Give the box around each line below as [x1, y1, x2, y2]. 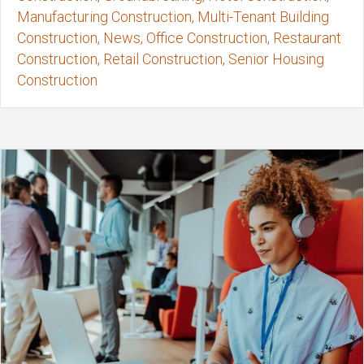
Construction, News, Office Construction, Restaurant [17, 29, 341, 47]
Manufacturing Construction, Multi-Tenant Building [17, 8, 329, 26]
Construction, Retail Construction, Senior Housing [17, 50, 324, 68]
